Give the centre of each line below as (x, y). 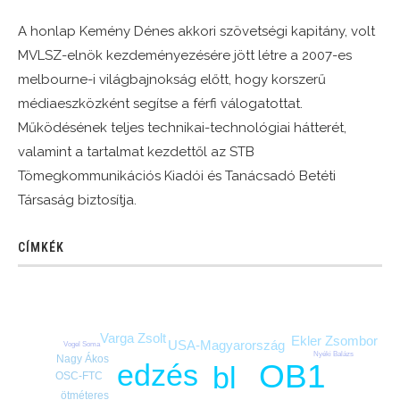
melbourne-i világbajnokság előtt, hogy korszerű (172, 80)
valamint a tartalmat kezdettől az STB (136, 152)
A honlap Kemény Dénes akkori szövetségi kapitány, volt (196, 32)
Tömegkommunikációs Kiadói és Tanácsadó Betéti (177, 176)
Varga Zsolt (133, 337)
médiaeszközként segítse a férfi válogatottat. (160, 104)
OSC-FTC (79, 375)
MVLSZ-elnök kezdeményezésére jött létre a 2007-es (185, 56)
